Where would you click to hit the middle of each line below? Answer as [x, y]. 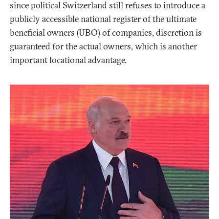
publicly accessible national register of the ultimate [103, 19]
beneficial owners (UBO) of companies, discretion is [106, 33]
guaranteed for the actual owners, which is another [103, 46]
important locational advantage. [68, 60]
